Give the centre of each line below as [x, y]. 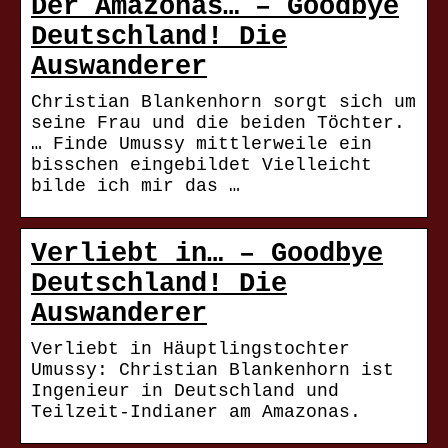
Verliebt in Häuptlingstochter [190, 349]
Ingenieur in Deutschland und [185, 391]
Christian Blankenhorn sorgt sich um [223, 102]
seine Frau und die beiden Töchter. [218, 123]
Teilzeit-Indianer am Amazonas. [196, 412]
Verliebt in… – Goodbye [207, 254]
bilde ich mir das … [135, 186]
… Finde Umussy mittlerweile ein [201, 144]
